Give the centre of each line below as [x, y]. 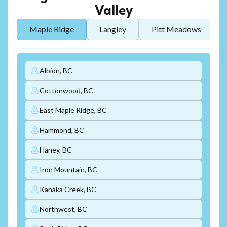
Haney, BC [56, 150]
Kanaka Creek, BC [68, 190]
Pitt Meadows [176, 29]
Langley [113, 29]
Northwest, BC [63, 209]
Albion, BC [56, 71]
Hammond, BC [62, 130]
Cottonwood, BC [66, 91]
